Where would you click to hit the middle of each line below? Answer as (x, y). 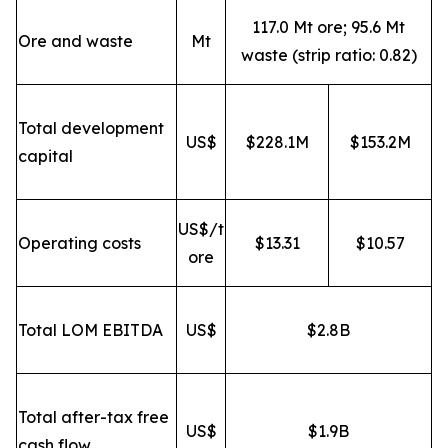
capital (45, 155)
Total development (91, 127)
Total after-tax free (93, 416)
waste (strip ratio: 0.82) (328, 54)
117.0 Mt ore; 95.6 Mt (328, 26)
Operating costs (79, 242)
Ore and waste (75, 40)
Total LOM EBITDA (90, 329)
